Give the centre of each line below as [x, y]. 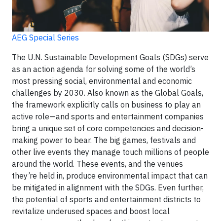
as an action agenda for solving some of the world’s [104, 69]
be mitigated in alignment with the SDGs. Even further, [108, 188]
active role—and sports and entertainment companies [108, 117]
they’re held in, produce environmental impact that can [110, 176]
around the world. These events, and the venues [97, 164]
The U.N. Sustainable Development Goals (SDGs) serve [110, 57]
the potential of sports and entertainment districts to [106, 200]
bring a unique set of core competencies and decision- [108, 129]
